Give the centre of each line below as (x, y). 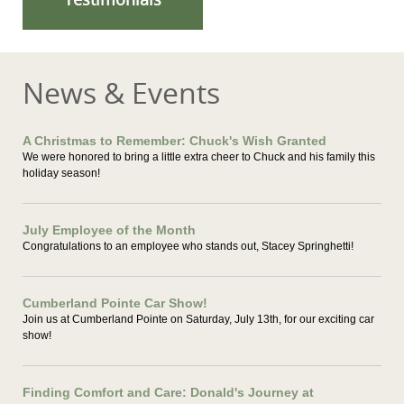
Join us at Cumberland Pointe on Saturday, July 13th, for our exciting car (198, 319)
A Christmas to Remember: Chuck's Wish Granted (174, 141)
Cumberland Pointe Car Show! (115, 303)
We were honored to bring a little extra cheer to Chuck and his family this (199, 157)
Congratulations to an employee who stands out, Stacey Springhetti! (188, 246)
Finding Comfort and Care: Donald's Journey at (168, 392)
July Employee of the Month (109, 230)
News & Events (121, 92)
